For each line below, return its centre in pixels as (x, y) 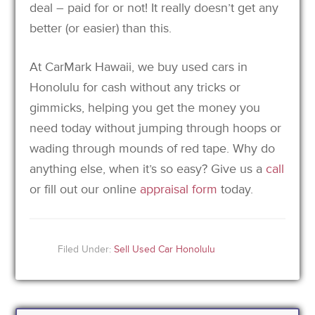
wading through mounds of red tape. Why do (153, 148)
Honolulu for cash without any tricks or (135, 87)
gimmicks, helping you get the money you (145, 107)
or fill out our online (85, 189)
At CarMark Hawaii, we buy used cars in (139, 66)
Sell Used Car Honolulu (165, 249)
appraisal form (179, 189)
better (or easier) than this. (101, 28)
